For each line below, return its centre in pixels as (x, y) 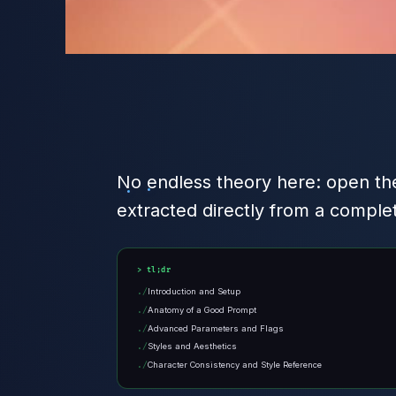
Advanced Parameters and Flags (216, 328)
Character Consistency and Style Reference (235, 365)
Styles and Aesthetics (193, 346)
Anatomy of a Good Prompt (202, 309)
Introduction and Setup (194, 292)
